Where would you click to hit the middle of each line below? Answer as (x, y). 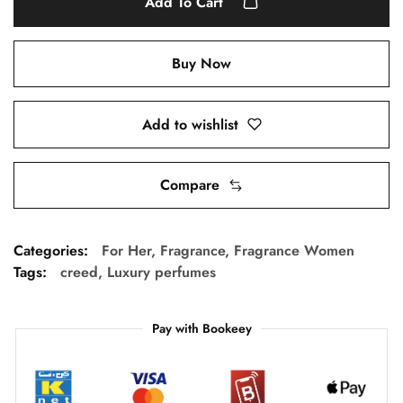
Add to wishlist (190, 124)
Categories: (51, 251)
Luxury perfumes (161, 273)
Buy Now (201, 63)
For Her (126, 251)
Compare (190, 185)
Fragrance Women (294, 251)
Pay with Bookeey (201, 329)
